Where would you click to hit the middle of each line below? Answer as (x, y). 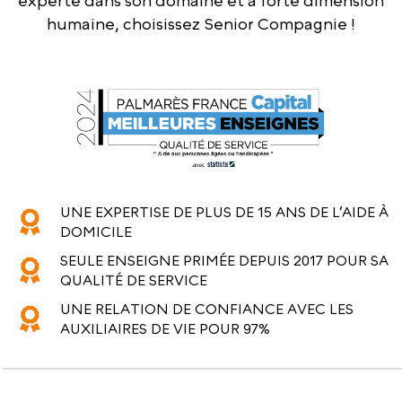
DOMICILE (96, 232)
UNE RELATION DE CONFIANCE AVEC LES (207, 309)
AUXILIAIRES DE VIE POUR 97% (165, 329)
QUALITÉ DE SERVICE (134, 280)
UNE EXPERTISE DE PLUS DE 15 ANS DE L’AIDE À (224, 212)
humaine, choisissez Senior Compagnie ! (201, 23)
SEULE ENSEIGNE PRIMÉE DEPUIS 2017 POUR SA (224, 261)
